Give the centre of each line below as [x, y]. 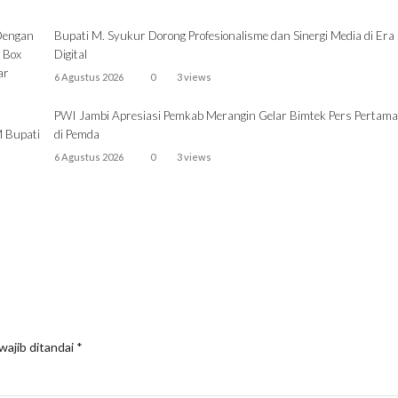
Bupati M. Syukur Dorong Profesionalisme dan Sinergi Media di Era [224, 36]
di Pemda [76, 135]
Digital [70, 55]
